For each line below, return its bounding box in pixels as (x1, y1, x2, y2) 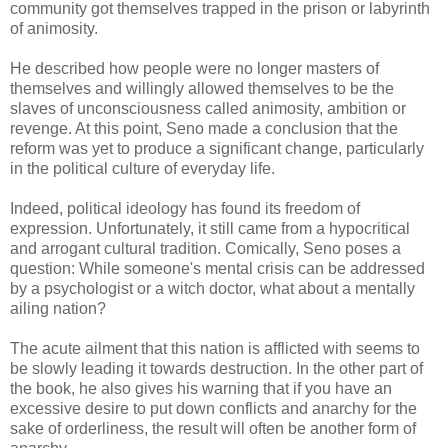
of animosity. (10, 19, 98, 37)
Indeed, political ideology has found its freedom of (10, 199, 360, 217)
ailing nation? (10, 299, 106, 317)
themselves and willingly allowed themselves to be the (10, 79, 394, 97)
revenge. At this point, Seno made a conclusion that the (10, 119, 398, 137)
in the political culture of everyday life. (10, 159, 275, 177)
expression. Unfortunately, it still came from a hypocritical (10, 219, 410, 237)
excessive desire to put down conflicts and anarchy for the (10, 399, 417, 417)
